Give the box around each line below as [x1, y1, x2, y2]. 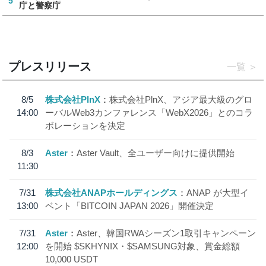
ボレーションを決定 [45, 121, 126, 131]
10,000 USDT [45, 254, 99, 264]
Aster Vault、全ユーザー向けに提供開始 [77, 147, 235, 158]
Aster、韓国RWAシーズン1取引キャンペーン [77, 227, 256, 238]
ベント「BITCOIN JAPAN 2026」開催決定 [45, 201, 214, 211]
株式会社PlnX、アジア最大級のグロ [109, 94, 253, 105]
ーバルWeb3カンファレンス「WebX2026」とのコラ [45, 107, 254, 118]
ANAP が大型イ [186, 188, 249, 198]
